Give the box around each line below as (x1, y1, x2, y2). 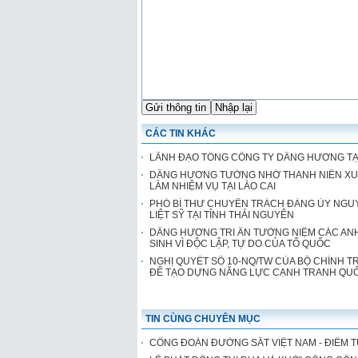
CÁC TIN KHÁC (145, 128, 216, 139)
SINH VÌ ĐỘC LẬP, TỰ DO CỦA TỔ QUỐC (149, 238, 331, 249)
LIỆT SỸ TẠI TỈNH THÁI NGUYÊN (149, 209, 294, 221)
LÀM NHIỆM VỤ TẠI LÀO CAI (149, 181, 276, 192)
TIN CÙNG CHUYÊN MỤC (145, 313, 261, 324)
